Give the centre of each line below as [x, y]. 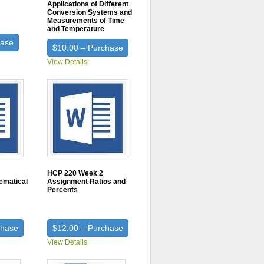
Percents [63, 190]
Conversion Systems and [90, 12]
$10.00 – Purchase [88, 48]
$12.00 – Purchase [88, 228]
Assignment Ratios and [87, 181]
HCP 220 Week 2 [75, 173]
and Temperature [76, 29]
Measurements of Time [86, 21]
